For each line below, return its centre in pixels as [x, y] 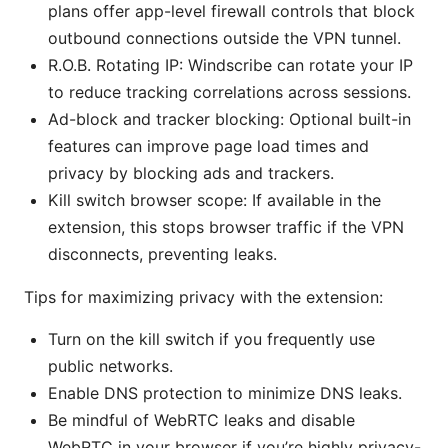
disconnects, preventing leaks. [162, 254]
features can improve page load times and [208, 146]
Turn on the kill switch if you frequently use [211, 339]
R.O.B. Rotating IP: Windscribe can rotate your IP [230, 65]
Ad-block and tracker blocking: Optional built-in [229, 119]
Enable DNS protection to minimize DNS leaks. [225, 393]
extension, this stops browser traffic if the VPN [226, 227]
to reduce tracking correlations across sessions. [229, 92]
